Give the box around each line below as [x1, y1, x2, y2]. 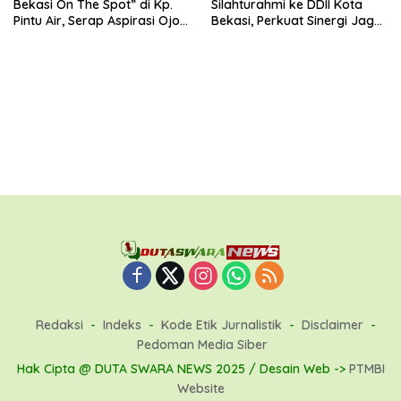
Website [176, 380, 225, 397]
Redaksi [36, 316, 83, 333]
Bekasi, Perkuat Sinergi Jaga [211, 12, 382, 29]
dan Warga [13, 28, 81, 45]
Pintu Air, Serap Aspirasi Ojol [13, 12, 183, 29]
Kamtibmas [211, 28, 280, 45]
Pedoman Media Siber [137, 336, 268, 353]
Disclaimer [302, 316, 363, 333]
